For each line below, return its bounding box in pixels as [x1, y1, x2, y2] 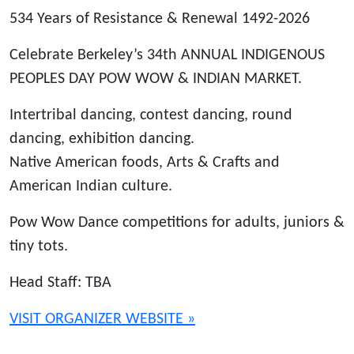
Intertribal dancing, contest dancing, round [9, 107, 292, 124]
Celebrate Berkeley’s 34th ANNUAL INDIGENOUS [9, 47, 325, 64]
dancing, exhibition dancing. [9, 131, 194, 148]
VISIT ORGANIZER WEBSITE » [9, 311, 195, 328]
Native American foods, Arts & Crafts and [9, 155, 280, 171]
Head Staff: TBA [9, 275, 111, 292]
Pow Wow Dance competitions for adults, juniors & [9, 215, 345, 232]
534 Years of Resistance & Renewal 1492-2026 [9, 11, 310, 28]
